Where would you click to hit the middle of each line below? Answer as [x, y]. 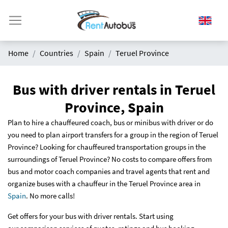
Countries [56, 53]
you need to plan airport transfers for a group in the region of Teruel [113, 135]
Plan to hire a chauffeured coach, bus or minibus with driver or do [110, 122]
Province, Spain [114, 107]
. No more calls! [50, 196]
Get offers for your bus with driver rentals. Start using [91, 216]
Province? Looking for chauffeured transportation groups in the [107, 147]
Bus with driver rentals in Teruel [114, 90]
